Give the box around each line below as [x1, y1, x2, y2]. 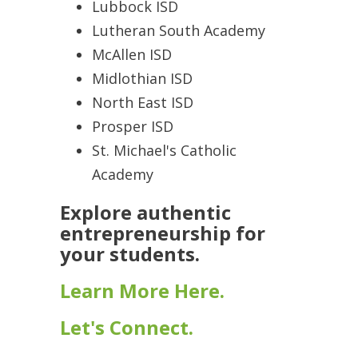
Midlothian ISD [92, 69, 193, 89]
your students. [60, 241, 205, 268]
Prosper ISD [92, 117, 173, 137]
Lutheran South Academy [92, 21, 265, 41]
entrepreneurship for [60, 220, 265, 247]
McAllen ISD [92, 45, 172, 65]
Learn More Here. [60, 277, 225, 304]
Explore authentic [60, 199, 231, 226]
